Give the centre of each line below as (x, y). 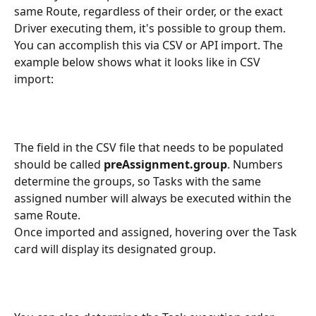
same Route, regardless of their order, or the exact (150, 12)
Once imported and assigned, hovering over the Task (157, 232)
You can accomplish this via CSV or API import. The (150, 45)
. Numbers (256, 164)
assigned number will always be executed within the (154, 198)
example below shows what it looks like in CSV (139, 62)
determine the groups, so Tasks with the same (139, 181)
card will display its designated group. (115, 249)
